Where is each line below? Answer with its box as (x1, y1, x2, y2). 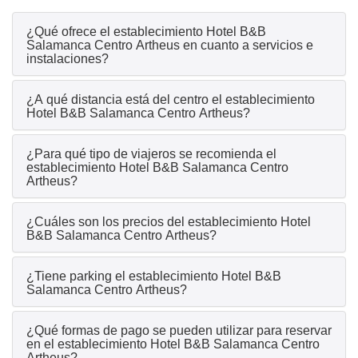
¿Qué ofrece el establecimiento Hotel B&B (26, 25, 266, 39)
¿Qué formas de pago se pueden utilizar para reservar (26, 324, 332, 338)
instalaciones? (26, 52, 109, 66)
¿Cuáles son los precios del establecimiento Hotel (26, 215, 311, 229)
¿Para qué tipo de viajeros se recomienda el (26, 147, 276, 161)
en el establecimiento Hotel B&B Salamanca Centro (26, 337, 320, 352)
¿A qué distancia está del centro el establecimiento (26, 93, 315, 107)
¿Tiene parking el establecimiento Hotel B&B (26, 269, 281, 284)
